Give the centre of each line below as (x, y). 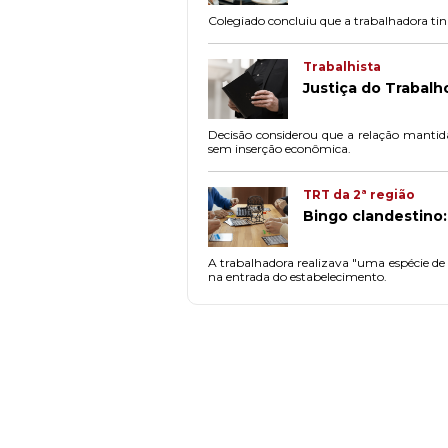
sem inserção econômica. (279, 148)
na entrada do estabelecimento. (297, 276)
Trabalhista (342, 66)
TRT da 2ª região (359, 194)
